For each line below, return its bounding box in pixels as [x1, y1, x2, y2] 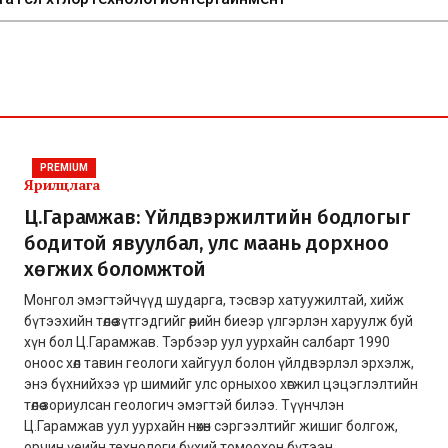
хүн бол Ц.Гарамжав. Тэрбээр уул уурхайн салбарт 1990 [24, 333, 390, 350]
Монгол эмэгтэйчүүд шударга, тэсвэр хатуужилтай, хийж [24, 291, 404, 308]
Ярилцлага [24, 174, 100, 194]
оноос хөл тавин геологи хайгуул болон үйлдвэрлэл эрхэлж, [24, 354, 414, 371]
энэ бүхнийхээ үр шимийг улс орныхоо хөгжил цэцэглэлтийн [24, 375, 418, 392]
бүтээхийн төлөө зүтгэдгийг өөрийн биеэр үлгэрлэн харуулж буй [24, 312, 413, 329]
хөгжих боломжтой [24, 256, 207, 281]
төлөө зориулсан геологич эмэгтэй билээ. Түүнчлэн [24, 396, 344, 413]
